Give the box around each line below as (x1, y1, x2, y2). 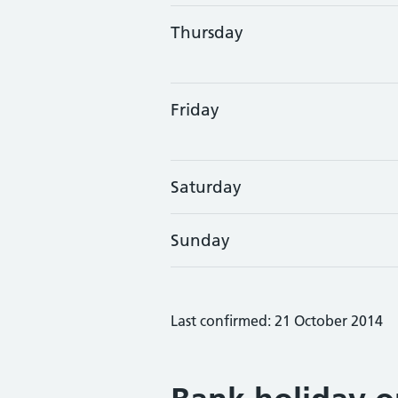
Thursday (171, 22, 243, 43)
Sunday (171, 230, 230, 251)
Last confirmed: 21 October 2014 (171, 312, 383, 330)
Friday (171, 99, 219, 120)
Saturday (171, 177, 242, 197)
